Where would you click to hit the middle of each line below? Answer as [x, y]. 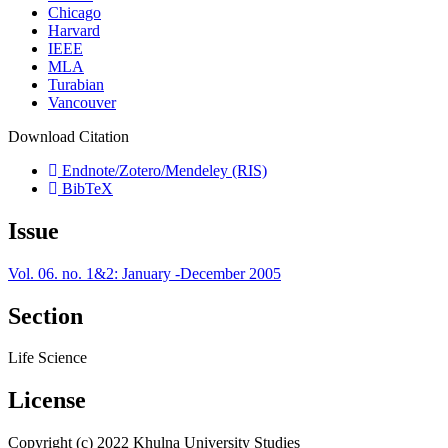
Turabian [76, 84]
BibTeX [85, 188]
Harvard [74, 30]
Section [45, 315]
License [47, 400]
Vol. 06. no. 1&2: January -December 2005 [144, 273]
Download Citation [68, 136]
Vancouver [82, 102]
